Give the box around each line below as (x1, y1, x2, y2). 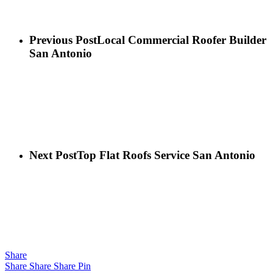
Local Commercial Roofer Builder (97, 34, 266, 47)
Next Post (29, 148, 77, 161)
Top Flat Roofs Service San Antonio (77, 148, 255, 161)
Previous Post (29, 34, 97, 47)
